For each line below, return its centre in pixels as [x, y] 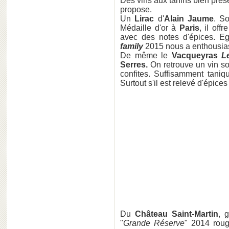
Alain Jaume [189, 19]
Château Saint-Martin [176, 214]
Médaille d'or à [150, 28]
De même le [146, 55]
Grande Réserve [154, 223]
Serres [133, 65]
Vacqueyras [194, 55]
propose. [136, 9]
